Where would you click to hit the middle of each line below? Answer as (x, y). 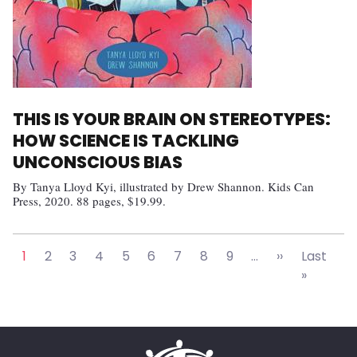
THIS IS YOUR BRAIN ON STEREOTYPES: (172, 120)
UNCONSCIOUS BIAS (98, 163)
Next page (314, 256)
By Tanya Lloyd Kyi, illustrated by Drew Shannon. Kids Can (163, 187)
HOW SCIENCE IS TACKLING (126, 141)
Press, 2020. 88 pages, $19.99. (89, 201)
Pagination (59, 243)
